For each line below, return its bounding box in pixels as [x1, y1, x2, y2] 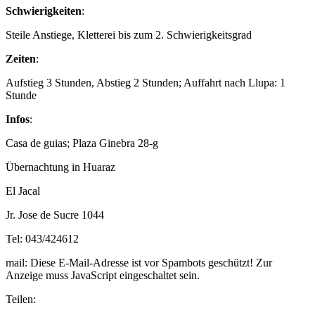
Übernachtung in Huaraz [6, 161, 115, 174]
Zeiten [6, 53, 36, 65]
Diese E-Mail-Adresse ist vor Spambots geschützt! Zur [30, 257, 272, 269]
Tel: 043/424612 [6, 233, 79, 245]
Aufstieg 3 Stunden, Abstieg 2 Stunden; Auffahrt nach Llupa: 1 [6, 77, 285, 89]
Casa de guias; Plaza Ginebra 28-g [6, 137, 158, 150]
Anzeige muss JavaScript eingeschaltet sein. [6, 269, 200, 282]
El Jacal [6, 185, 40, 198]
